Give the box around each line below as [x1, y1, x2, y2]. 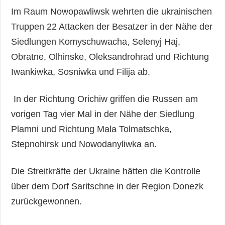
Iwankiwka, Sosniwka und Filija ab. [11, 66, 151, 77]
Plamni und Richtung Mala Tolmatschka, [11, 124, 172, 134]
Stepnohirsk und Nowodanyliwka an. [11, 139, 157, 149]
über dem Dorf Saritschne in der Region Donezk [11, 181, 204, 191]
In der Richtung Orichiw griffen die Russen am [11, 93, 198, 104]
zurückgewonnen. [11, 196, 82, 206]
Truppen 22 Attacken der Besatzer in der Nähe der [11, 21, 213, 32]
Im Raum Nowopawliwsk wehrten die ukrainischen [11, 6, 212, 17]
